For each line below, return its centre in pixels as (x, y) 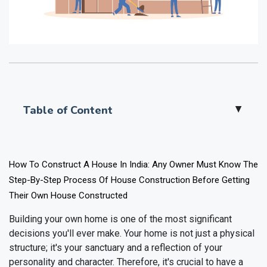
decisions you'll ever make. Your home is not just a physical (132, 233)
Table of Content (68, 110)
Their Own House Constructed (68, 195)
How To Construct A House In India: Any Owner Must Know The (133, 164)
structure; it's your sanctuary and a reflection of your (116, 247)
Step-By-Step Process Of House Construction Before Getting (129, 180)
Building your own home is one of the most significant (120, 219)
